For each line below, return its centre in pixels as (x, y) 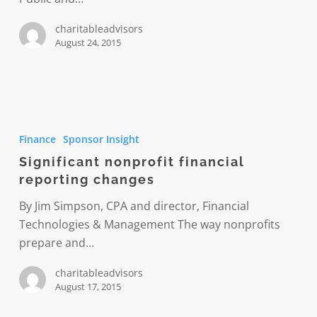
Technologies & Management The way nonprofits (149, 224)
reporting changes (87, 179)
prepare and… (56, 242)
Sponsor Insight (101, 139)
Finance (37, 139)
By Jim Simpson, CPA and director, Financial (134, 206)
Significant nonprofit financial (132, 161)
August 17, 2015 (88, 286)
